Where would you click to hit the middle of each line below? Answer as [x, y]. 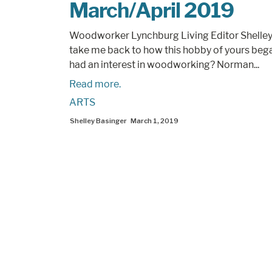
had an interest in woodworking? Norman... [164, 65]
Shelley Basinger [98, 121]
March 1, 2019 [155, 121]
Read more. [95, 84]
